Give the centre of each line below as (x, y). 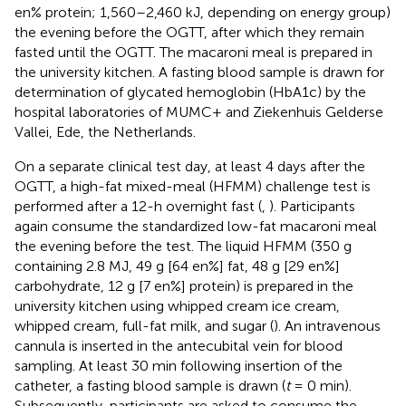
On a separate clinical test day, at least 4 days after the (190, 166)
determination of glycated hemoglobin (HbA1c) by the (190, 92)
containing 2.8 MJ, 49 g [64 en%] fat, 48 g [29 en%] (177, 266)
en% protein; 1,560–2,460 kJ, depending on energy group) (203, 12)
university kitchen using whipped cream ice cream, (177, 305)
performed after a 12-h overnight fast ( (138, 206)
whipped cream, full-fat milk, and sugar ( (144, 325)
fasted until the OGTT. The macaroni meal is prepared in (193, 52)
